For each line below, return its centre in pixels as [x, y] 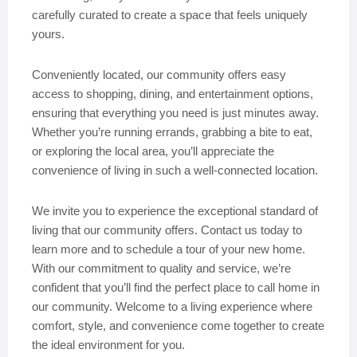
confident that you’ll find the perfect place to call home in [176, 287]
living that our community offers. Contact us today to [167, 230]
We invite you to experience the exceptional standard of [175, 211]
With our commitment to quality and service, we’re [161, 268]
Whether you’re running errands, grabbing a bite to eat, [172, 132]
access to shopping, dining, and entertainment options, [173, 94]
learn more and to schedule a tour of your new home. [169, 249]
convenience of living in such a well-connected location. [175, 170]
